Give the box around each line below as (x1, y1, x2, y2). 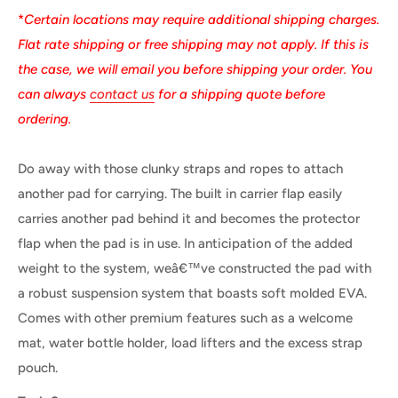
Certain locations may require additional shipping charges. (24, 11, 379, 28)
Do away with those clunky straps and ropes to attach (18, 160, 343, 177)
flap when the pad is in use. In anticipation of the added (18, 235, 353, 251)
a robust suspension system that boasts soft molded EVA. (18, 284, 367, 301)
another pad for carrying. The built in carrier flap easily (18, 185, 342, 202)
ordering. (18, 110, 71, 127)
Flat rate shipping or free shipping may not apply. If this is (18, 36, 369, 52)
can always (18, 85, 90, 102)
